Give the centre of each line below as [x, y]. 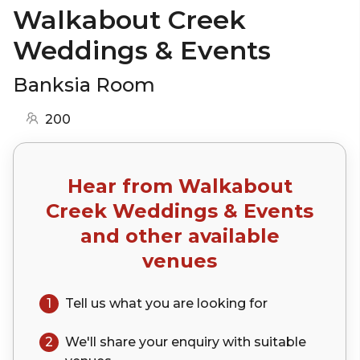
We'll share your [118, 342]
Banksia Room [84, 84]
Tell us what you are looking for [166, 303]
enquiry [195, 342]
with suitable [263, 342]
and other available [180, 235]
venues [180, 260]
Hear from [123, 186]
